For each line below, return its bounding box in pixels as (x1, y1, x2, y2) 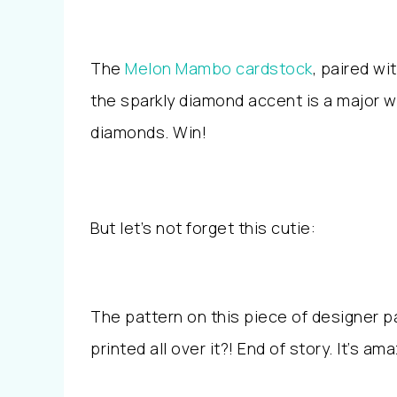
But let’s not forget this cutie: (90, 217, 315, 238)
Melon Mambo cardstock (125, 58, 313, 79)
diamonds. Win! (90, 121, 206, 143)
